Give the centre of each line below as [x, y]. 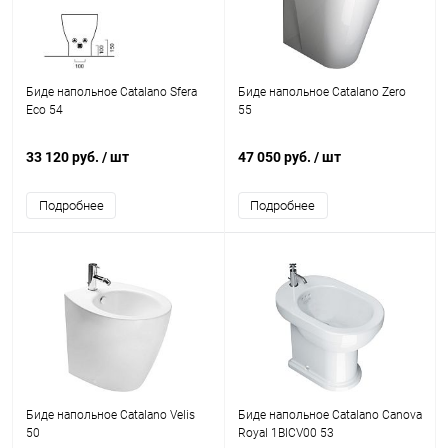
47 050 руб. [275, 157]
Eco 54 [44, 110]
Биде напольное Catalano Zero [321, 92]
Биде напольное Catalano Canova [329, 415]
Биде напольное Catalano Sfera [111, 92]
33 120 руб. [64, 157]
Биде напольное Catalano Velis [110, 415]
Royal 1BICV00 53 [285, 433]
